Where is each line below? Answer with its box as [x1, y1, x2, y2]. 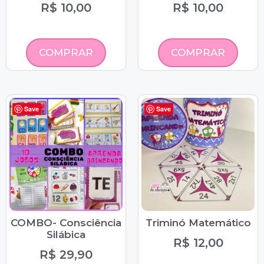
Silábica [47, 229, 85, 241]
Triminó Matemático [145, 217, 251, 229]
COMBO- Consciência [11, 217, 121, 229]
